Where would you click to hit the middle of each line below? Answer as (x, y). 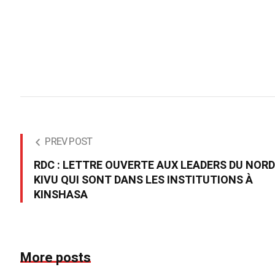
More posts (56, 258)
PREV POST (69, 141)
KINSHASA (61, 195)
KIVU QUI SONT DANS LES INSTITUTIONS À (144, 180)
